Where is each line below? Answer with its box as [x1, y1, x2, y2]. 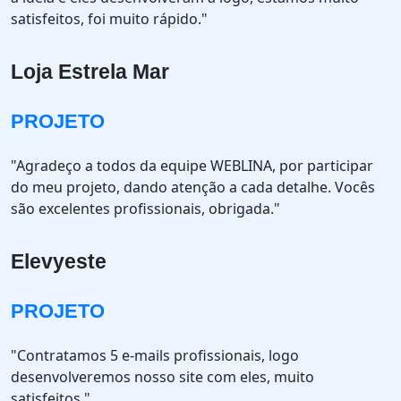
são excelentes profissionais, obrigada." [11, 199, 280, 218]
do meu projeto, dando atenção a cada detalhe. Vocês [11, 177, 375, 197]
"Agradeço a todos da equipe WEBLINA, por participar [11, 156, 373, 175]
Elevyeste [11, 250, 107, 273]
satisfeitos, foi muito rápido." [11, 9, 208, 29]
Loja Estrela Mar [11, 60, 169, 83]
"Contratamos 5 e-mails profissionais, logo [11, 346, 299, 365]
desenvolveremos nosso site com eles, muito [11, 367, 314, 387]
